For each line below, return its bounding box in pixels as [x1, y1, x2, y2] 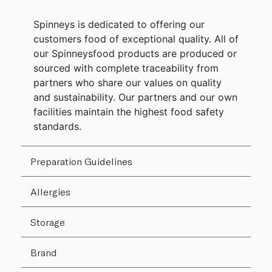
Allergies [30, 186, 70, 198]
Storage [30, 216, 65, 228]
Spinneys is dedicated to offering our [33, 18, 205, 31]
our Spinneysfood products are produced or [33, 47, 237, 60]
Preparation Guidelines [30, 155, 132, 168]
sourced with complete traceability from [33, 62, 219, 75]
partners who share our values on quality [33, 76, 222, 89]
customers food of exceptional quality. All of [33, 33, 239, 46]
